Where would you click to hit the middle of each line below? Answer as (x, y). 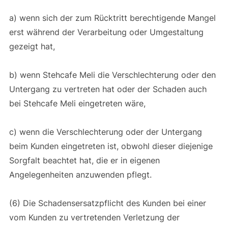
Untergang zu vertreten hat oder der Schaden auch (108, 89)
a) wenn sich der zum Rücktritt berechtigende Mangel (112, 18)
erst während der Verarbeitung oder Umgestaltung (106, 32)
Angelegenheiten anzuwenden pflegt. (81, 174)
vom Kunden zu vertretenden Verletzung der (94, 217)
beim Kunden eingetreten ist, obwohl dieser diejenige (111, 146)
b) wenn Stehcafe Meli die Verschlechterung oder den (112, 75)
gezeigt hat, (33, 46)
